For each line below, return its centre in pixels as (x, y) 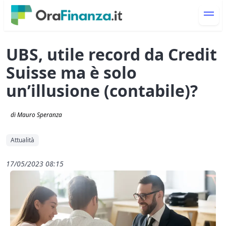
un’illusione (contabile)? (102, 91)
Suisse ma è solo (71, 73)
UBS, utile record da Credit (111, 54)
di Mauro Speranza (36, 115)
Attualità (22, 140)
